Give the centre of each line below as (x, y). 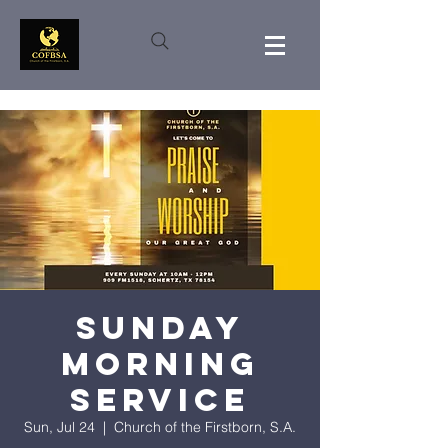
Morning (160, 364)
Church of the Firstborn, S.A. (205, 427)
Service (160, 400)
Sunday (160, 328)
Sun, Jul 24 (59, 427)
